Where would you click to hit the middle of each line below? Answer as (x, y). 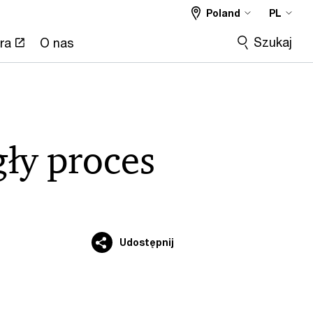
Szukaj (273, 42)
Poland (223, 13)
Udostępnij (146, 242)
